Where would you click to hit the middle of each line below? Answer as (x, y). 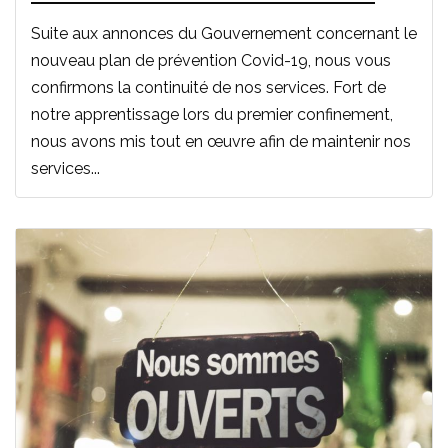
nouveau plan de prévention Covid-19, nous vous (211, 61)
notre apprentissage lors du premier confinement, (212, 115)
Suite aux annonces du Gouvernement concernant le (224, 34)
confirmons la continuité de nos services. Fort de (208, 88)
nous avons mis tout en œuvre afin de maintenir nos (221, 142)
